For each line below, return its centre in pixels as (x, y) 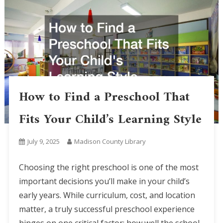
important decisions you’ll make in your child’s (104, 181)
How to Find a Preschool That (104, 98)
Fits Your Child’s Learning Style (110, 120)
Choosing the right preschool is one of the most (109, 167)
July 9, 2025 (43, 142)
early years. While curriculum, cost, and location (107, 195)
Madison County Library (110, 142)
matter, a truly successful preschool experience (107, 209)
